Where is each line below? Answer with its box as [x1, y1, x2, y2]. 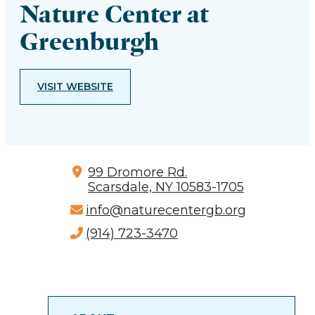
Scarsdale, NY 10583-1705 [88, 179, 244, 195]
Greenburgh [20, 26, 160, 57]
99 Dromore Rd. [88, 165, 187, 181]
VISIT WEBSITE [37, 80, 113, 94]
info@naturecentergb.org [86, 202, 246, 219]
